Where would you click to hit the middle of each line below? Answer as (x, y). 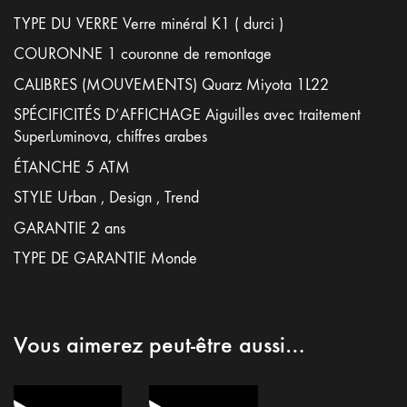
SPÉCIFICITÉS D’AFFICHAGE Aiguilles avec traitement (187, 115)
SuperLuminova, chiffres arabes (110, 137)
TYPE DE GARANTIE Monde (105, 258)
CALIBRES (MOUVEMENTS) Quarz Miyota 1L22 (171, 84)
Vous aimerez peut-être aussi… (159, 345)
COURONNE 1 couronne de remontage (143, 54)
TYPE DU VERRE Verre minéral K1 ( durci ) (149, 24)
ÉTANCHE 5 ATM (72, 167)
